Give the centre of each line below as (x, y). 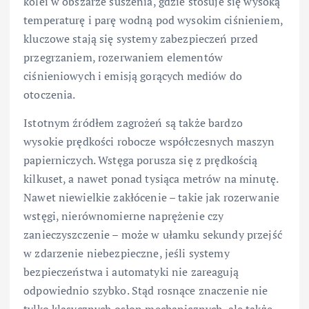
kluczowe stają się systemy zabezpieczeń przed (141, 39)
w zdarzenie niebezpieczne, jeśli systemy (127, 253)
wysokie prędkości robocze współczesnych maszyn (149, 142)
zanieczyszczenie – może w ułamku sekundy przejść (153, 235)
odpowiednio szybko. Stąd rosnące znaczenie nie (146, 291)
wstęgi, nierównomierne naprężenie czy (124, 216)
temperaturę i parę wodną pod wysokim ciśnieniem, (153, 20)
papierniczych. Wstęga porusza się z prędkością (141, 160)
